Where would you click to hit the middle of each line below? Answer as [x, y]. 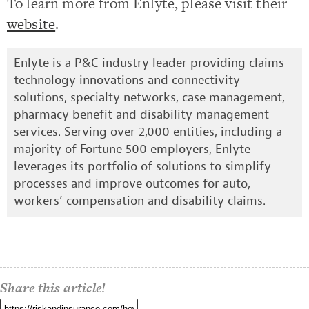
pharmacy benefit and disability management [141, 114]
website [31, 23]
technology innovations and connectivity [127, 80]
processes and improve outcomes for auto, [132, 183]
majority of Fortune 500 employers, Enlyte [132, 149]
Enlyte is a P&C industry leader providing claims [149, 63]
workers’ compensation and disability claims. [140, 201]
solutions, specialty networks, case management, [149, 97]
